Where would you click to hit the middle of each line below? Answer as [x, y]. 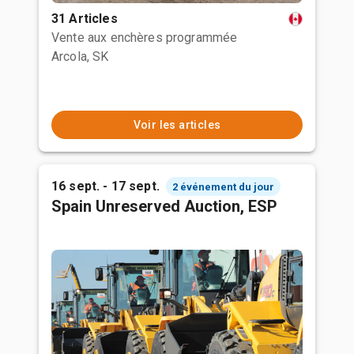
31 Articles [85, 19]
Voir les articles [177, 125]
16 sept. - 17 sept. [105, 186]
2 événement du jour [223, 186]
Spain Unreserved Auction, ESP [164, 206]
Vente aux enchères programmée [145, 38]
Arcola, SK [80, 56]
